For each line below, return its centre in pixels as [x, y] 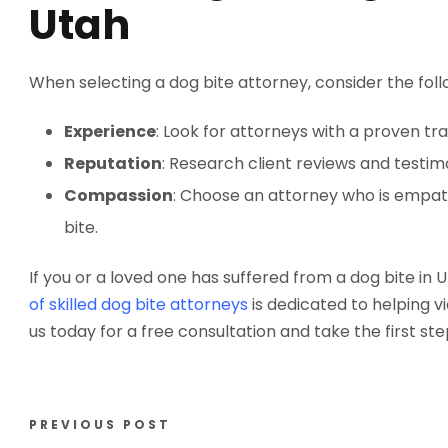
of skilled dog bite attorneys [138, 304]
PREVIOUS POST [100, 424]
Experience [110, 131]
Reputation [113, 163]
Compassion [118, 195]
